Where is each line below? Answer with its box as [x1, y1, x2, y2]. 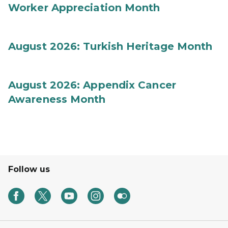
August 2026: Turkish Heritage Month [8, 40, 213, 52]
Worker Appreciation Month [8, 2, 160, 14]
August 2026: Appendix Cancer [8, 79, 176, 91]
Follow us [8, 164, 50, 174]
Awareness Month [8, 93, 106, 105]
